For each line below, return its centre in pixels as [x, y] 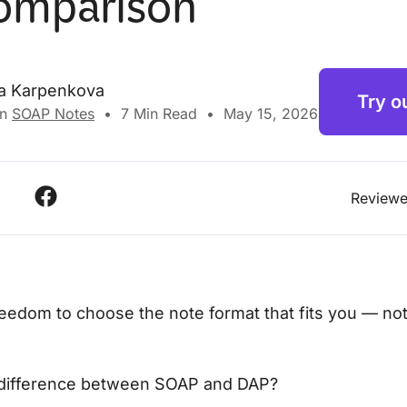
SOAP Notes [53, 113]
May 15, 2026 [271, 113]
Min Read [163, 113]
